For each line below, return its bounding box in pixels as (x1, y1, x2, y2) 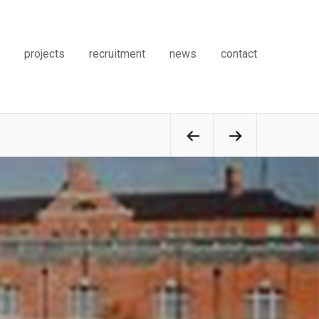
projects (24, 46, 65, 61)
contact (221, 46, 257, 61)
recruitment (89, 46, 145, 61)
